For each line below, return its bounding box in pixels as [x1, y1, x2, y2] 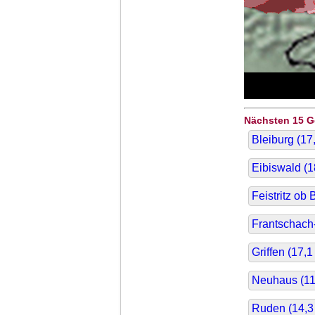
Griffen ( [252, 246, 291, 259]
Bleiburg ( [252, 134, 300, 146]
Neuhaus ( [252, 274, 304, 287]
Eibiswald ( [252, 162, 307, 174]
